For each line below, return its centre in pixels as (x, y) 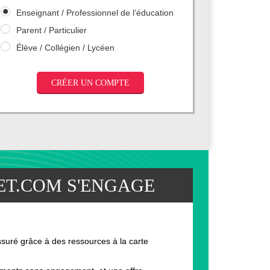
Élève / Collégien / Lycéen (66, 48)
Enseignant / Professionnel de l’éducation (95, 13)
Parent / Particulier (52, 30)
